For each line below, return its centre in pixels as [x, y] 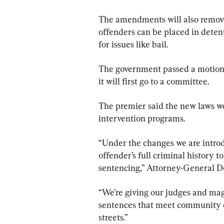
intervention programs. [142, 118]
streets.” [113, 217]
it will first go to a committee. [154, 81]
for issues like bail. [133, 44]
